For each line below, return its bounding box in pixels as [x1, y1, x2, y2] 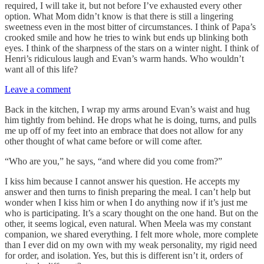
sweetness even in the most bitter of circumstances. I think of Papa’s [5, 22, 256, 32]
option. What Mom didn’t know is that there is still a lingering [5, 11, 233, 22]
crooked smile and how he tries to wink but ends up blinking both [5, 32, 248, 43]
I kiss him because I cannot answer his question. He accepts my [5, 176, 240, 187]
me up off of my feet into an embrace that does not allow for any [5, 126, 243, 136]
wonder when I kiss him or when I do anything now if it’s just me [5, 197, 247, 208]
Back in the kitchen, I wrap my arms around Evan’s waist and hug [5, 104, 250, 115]
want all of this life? [5, 64, 78, 75]
